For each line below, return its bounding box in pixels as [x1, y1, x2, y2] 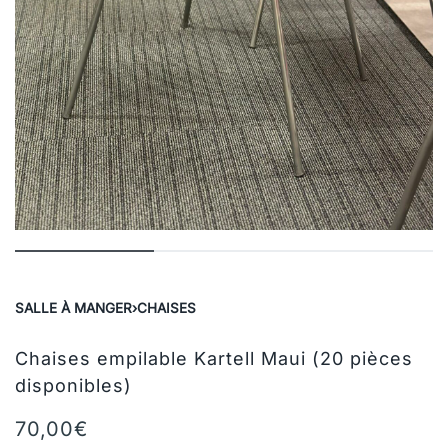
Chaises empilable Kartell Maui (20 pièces [15, 348, 413, 370]
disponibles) [15, 375, 132, 397]
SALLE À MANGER [15, 300, 132, 317]
